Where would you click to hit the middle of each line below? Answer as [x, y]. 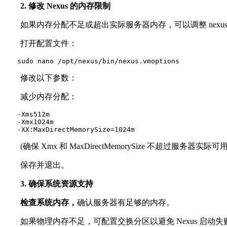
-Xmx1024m [29, 122]
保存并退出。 [36, 165]
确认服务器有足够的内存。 [126, 202]
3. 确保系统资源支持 [57, 184]
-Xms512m [27, 114]
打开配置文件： [41, 43]
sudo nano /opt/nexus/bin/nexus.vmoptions [92, 61]
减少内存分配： [41, 97]
